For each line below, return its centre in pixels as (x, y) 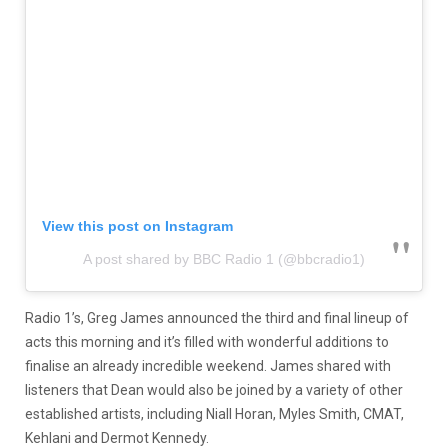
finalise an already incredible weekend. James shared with (208, 366)
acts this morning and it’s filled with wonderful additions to (207, 342)
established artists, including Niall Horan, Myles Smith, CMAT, (214, 414)
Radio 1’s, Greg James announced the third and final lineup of (217, 318)
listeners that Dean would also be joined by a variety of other (214, 390)
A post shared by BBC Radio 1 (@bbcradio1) (224, 259)
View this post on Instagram (137, 226)
